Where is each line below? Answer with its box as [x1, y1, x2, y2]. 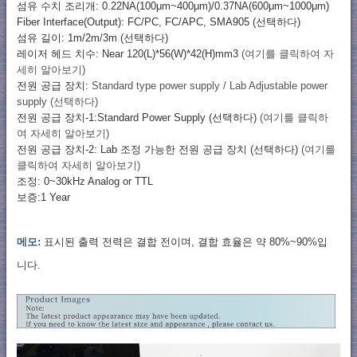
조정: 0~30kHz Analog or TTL [16, 175, 153, 187]
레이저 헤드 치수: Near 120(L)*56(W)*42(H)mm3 [16, 47, 238, 60]
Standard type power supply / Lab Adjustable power [91, 79, 328, 92]
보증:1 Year [16, 190, 70, 203]
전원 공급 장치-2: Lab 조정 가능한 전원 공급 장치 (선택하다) [16, 143, 301, 155]
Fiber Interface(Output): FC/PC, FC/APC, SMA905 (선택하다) [16, 15, 300, 28]
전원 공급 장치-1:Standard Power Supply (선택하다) [16, 111, 260, 124]
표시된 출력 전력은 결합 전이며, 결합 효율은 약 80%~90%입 [40, 235, 328, 248]
